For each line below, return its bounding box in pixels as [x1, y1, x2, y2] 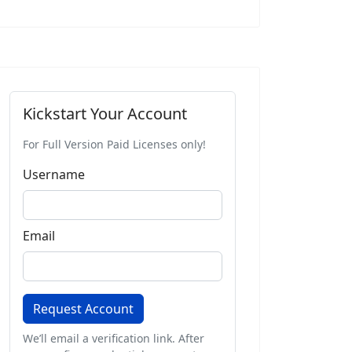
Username [23, 165, 85, 183]
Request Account [33, 299, 134, 317]
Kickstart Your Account [23, 102, 187, 124]
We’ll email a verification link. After [23, 330, 204, 346]
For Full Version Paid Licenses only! [23, 136, 209, 152]
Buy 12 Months [33, 59, 122, 75]
